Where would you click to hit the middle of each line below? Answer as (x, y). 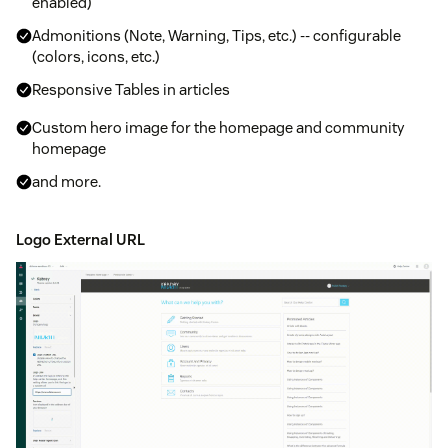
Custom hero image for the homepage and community (218, 127)
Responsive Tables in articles (131, 89)
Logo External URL (80, 239)
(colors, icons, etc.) (96, 56)
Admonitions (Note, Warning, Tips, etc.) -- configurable (216, 35)
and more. (66, 181)
